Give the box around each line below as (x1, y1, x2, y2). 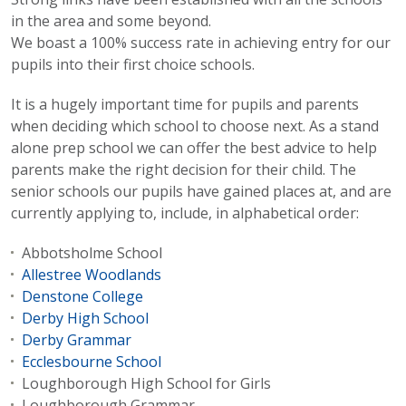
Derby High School (22, 308, 149, 328)
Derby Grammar (22, 330, 131, 350)
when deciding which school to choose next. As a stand (11, 116, 379, 136)
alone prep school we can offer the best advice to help (11, 138, 377, 158)
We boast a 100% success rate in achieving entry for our (11, 33, 391, 53)
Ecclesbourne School (22, 352, 161, 372)
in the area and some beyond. (11, 11, 211, 31)
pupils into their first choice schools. (11, 54, 255, 74)
